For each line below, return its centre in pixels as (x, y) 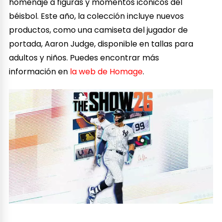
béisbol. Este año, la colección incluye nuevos (97, 16)
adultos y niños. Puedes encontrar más (84, 57)
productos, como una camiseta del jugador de (99, 30)
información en (39, 71)
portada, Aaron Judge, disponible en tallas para (101, 44)
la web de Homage (106, 71)
